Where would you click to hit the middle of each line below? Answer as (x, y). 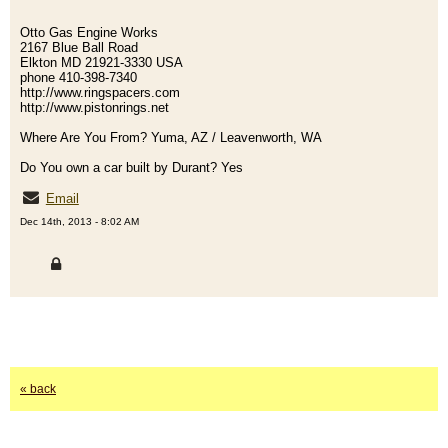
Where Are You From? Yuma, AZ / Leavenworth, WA (171, 138)
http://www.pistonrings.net (94, 108)
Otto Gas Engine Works (89, 33)
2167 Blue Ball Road (79, 48)
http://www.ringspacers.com (100, 93)
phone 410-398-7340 (78, 78)
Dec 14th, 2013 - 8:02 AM (79, 222)
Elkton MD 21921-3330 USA (101, 63)
